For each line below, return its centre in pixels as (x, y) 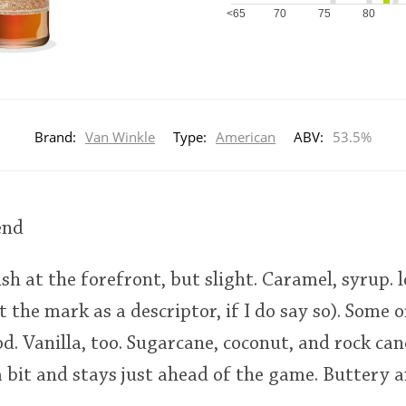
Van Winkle (120, 136)
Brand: (55, 136)
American (246, 136)
